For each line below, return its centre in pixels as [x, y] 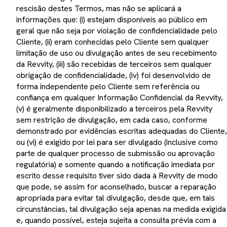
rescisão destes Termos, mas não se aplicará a [99, 8]
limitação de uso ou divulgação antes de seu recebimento [117, 53]
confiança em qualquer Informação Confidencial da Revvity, [120, 98]
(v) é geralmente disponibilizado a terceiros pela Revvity [114, 109]
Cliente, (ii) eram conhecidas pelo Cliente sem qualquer [112, 42]
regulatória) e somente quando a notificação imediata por [116, 164]
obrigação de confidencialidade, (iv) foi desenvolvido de [113, 75]
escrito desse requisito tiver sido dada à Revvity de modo [117, 176]
